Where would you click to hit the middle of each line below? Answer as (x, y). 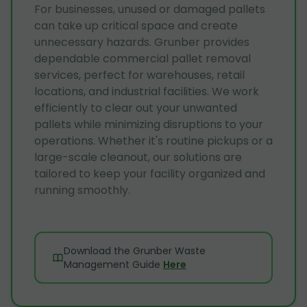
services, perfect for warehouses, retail (139, 75)
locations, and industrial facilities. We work (147, 91)
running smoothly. (82, 190)
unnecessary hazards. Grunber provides (142, 42)
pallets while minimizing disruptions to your (149, 124)
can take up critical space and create (136, 25)
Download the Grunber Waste (135, 250)
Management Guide (112, 264)
